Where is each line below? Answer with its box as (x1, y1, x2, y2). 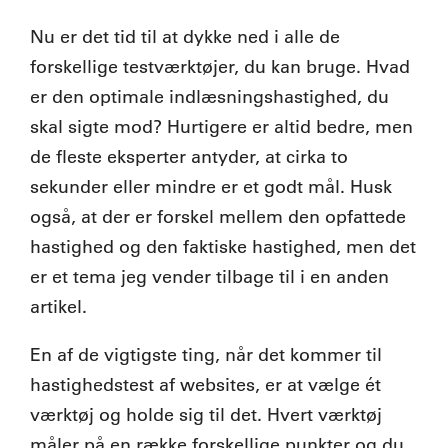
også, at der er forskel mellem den (30, 205, 325, 228)
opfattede (325, 205, 406, 228)
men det (341, 235, 416, 258)
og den (114, 235, 183, 258)
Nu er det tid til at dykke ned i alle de (30, 25, 340, 48)
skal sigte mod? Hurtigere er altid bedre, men (30, 115, 413, 138)
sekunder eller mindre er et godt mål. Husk (30, 175, 392, 198)
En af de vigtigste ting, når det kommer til (30, 343, 382, 366)
